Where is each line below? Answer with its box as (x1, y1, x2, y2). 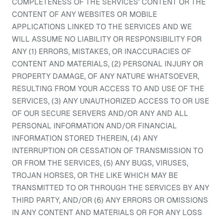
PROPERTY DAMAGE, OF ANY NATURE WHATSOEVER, (12, 72, 199, 80)
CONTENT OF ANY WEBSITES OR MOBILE (12, 10, 157, 18)
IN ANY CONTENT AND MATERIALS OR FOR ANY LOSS (12, 208, 202, 217)
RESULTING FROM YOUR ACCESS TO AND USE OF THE (12, 84, 204, 93)
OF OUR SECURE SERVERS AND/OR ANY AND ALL (12, 109, 188, 117)
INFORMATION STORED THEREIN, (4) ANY (12, 134, 158, 142)
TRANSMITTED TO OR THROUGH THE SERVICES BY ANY (12, 183, 209, 192)
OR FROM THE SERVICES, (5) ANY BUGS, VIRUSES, (12, 159, 188, 167)
